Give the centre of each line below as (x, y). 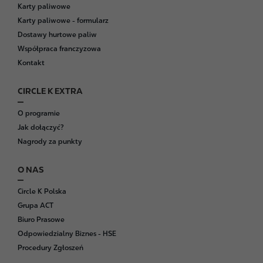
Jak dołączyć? (41, 127)
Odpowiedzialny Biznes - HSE (67, 234)
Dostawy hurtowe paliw (57, 35)
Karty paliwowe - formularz (63, 21)
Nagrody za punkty (50, 141)
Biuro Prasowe (41, 220)
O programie (39, 113)
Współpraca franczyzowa (59, 49)
